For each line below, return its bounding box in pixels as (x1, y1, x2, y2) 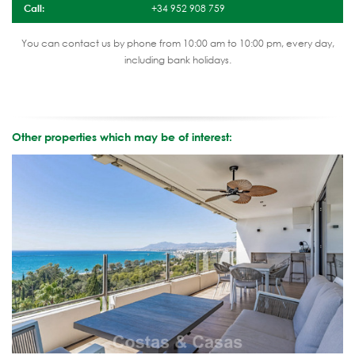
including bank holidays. (124, 53, 231, 67)
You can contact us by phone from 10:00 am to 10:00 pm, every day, (21, 36, 334, 51)
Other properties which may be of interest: (12, 130, 232, 144)
